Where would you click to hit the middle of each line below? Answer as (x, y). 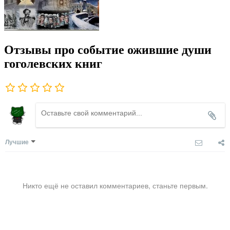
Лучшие (17, 142)
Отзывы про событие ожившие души (108, 50)
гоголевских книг (53, 64)
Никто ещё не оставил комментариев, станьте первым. (115, 186)
